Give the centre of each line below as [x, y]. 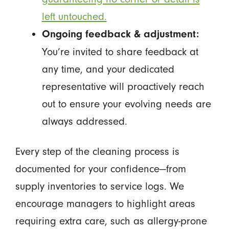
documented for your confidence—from [100, 168]
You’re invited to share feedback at [120, 52]
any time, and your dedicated [108, 69]
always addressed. [84, 121]
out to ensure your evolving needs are [126, 104]
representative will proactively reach [123, 86]
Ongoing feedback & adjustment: [120, 34]
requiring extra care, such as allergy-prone [111, 221]
